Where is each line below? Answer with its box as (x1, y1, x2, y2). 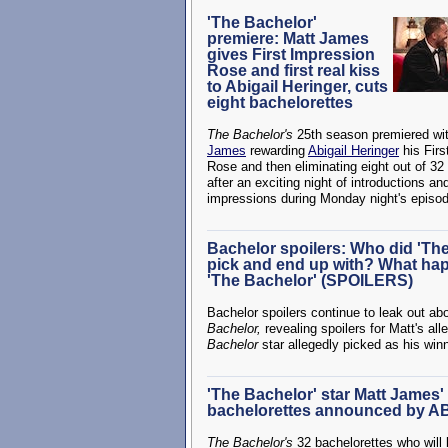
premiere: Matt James (207, 30, 369, 47)
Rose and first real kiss (207, 62, 380, 79)
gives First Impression (207, 46, 375, 63)
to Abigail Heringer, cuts (207, 78, 388, 95)
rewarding (246, 143, 308, 158)
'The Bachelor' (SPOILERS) (207, 272, 413, 289)
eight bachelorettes (207, 94, 353, 111)
